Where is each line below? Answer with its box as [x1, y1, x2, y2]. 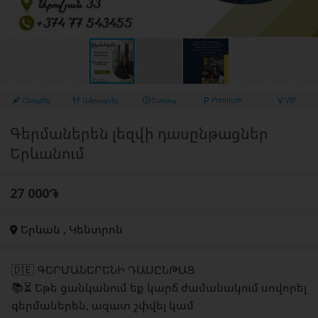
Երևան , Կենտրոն [18, 221, 123, 237]
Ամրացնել [79, 95, 118, 105]
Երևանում [10, 143, 84, 163]
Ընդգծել [19, 95, 50, 105]
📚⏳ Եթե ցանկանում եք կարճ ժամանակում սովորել [11, 280, 307, 295]
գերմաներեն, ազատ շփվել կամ [11, 297, 194, 313]
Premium [209, 95, 242, 105]
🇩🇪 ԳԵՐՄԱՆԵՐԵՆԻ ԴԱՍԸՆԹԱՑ [11, 262, 195, 278]
